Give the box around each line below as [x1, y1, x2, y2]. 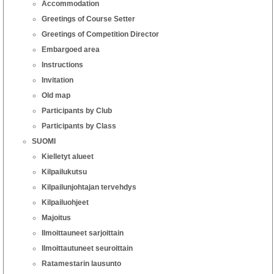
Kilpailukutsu [42, 167, 87, 176]
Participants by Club [42, 106, 112, 115]
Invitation [42, 75, 73, 84]
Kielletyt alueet [42, 152, 94, 161]
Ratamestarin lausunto [42, 259, 121, 268]
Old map [42, 91, 70, 100]
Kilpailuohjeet [42, 198, 89, 207]
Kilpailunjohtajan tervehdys [42, 182, 136, 191]
